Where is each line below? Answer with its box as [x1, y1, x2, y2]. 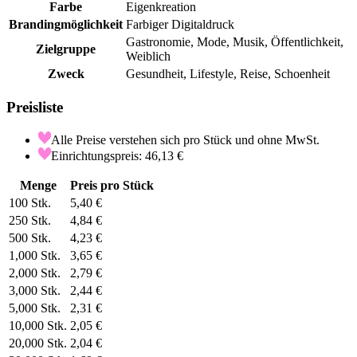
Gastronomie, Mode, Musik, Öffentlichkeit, [126, 35, 343, 49]
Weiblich [126, 49, 171, 64]
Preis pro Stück [70, 178, 154, 192]
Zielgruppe [36, 42, 96, 57]
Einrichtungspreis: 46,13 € [51, 148, 183, 163]
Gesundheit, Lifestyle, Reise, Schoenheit [126, 67, 330, 81]
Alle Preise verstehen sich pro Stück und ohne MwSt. [51, 132, 320, 147]
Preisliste [6, 99, 63, 116]
